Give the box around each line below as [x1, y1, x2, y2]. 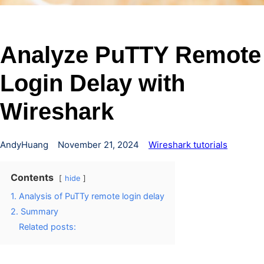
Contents [11, 171, 54, 183]
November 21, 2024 [58, 139, 139, 150]
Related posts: [19, 222, 76, 232]
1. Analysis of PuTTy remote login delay [11, 191, 164, 201]
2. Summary [11, 206, 58, 216]
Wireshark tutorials [148, 139, 227, 150]
